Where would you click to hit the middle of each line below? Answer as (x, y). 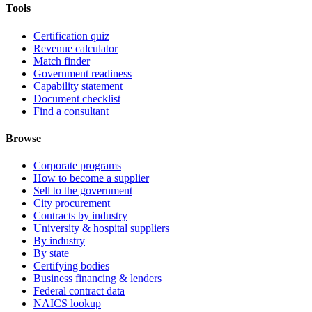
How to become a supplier (91, 178)
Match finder (62, 61)
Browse (23, 138)
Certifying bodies (71, 266)
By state (51, 253)
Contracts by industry (80, 216)
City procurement (72, 203)
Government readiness (83, 73)
